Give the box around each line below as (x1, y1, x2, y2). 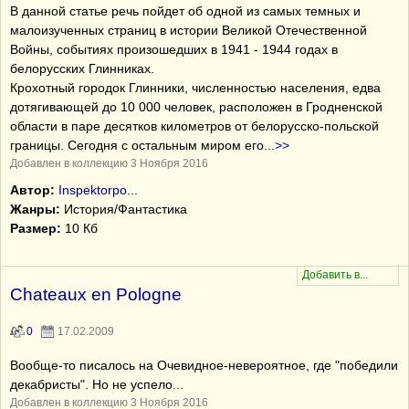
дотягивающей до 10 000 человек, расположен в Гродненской (10, 100, 383, 114)
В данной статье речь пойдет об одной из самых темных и (10, 4, 361, 18)
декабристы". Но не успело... (10, 377, 184, 392)
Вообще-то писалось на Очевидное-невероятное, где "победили (10, 358, 398, 372)
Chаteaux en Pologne (10, 285, 182, 304)
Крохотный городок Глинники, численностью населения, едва (10, 80, 381, 95)
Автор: (10, 183, 55, 197)
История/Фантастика (60, 202, 187, 216)
